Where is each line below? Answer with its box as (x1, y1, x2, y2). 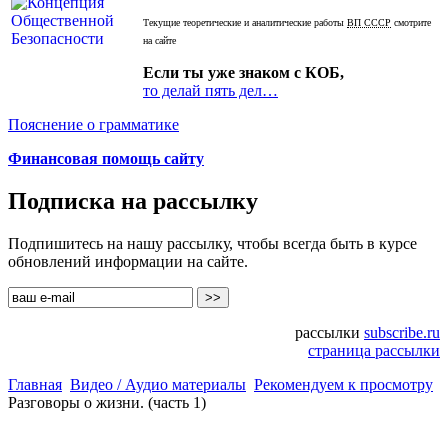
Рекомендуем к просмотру (254, 376, 433, 394)
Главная (8, 376, 62, 394)
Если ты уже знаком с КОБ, (143, 64, 344, 82)
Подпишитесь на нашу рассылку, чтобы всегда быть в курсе (8, 235, 417, 253)
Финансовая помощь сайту (8, 150, 204, 168)
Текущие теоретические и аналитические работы (143, 17, 347, 29)
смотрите (391, 17, 431, 29)
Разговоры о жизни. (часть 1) (8, 394, 206, 412)
